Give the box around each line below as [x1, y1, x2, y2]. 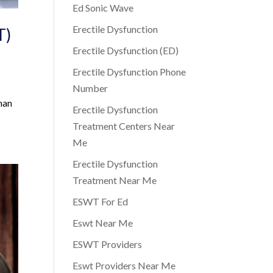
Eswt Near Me [73, 217, 133, 229]
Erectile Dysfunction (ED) [73, 44, 179, 56]
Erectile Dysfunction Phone [73, 66, 186, 77]
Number [73, 82, 108, 94]
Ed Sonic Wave [73, 2, 134, 13]
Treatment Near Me [73, 174, 157, 186]
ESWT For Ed [73, 196, 129, 207]
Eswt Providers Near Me [73, 260, 176, 271]
